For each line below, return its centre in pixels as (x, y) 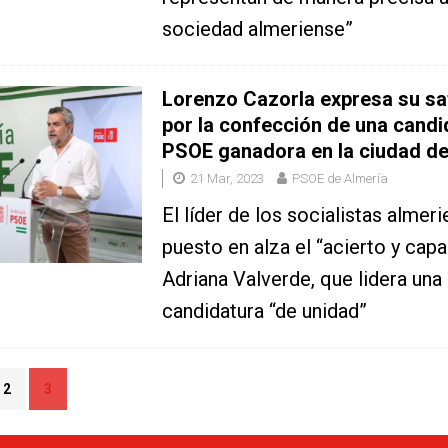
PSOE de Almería (339, 179)
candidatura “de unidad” (264, 311)
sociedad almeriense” (257, 29)
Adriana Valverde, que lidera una (301, 279)
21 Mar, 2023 (226, 179)
